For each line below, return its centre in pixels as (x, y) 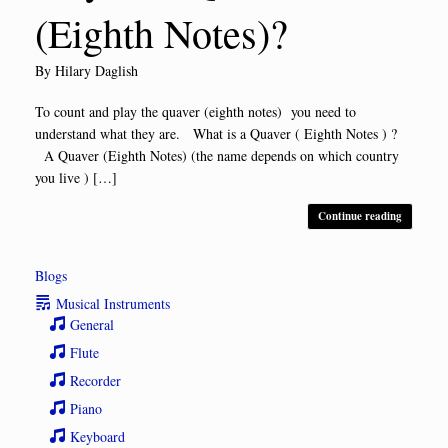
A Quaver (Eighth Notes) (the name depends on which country (217, 155)
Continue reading (360, 215)
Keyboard (98, 436)
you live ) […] (76, 177)
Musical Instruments (113, 303)
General (92, 324)
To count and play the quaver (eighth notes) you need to (195, 111)
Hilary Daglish (96, 70)
